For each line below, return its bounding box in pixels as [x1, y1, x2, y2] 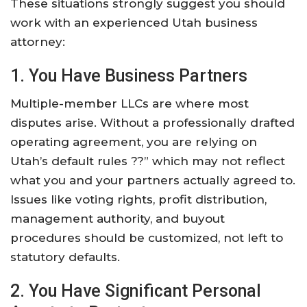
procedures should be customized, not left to [10, 231, 283, 245]
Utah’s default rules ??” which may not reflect [10, 154, 285, 169]
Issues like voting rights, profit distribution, [10, 193, 267, 207]
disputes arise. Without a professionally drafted [10, 116, 295, 130]
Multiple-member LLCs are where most [10, 97, 249, 111]
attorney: [10, 35, 65, 49]
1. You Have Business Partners [10, 66, 247, 86]
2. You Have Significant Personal [10, 281, 261, 302]
